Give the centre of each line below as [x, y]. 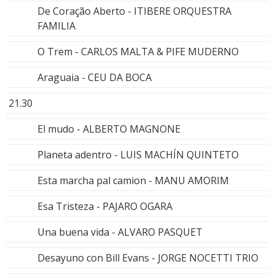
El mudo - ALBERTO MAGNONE [109, 129]
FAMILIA [56, 25]
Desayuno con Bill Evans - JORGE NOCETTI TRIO [148, 258]
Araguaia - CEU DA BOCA [95, 77]
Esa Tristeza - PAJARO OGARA [105, 206]
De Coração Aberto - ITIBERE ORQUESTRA [134, 11]
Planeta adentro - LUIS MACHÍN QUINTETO [138, 154]
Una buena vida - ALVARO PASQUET [120, 232]
